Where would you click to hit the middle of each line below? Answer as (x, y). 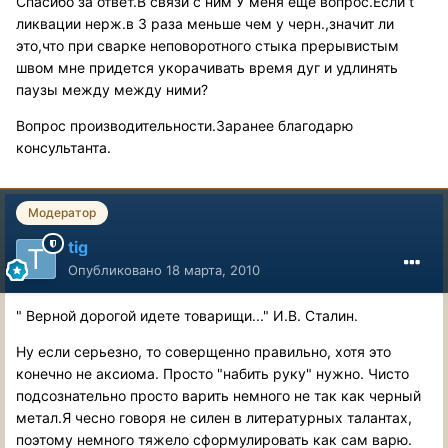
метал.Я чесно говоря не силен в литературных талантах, (214, 417)
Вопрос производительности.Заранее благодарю (184, 125)
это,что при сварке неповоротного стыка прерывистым (207, 45)
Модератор (62, 212)
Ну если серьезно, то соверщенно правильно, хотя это (203, 351)
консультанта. (63, 147)
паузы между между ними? (112, 89)
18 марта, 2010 (213, 269)
